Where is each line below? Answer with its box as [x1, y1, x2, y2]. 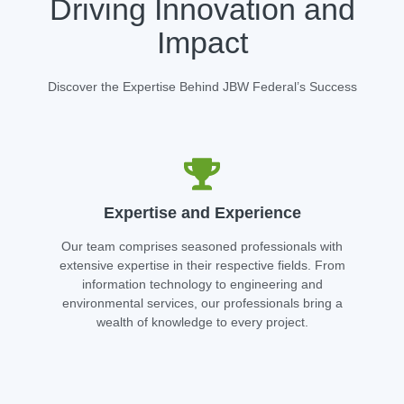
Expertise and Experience [103, 204, 301, 223]
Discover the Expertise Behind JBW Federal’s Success [47, 79, 357, 95]
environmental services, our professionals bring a [61, 296, 343, 311]
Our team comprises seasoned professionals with [61, 239, 343, 254]
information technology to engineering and [81, 277, 323, 292]
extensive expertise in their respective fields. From [59, 258, 345, 273]
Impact [156, 25, 248, 60]
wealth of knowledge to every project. [96, 315, 308, 330]
